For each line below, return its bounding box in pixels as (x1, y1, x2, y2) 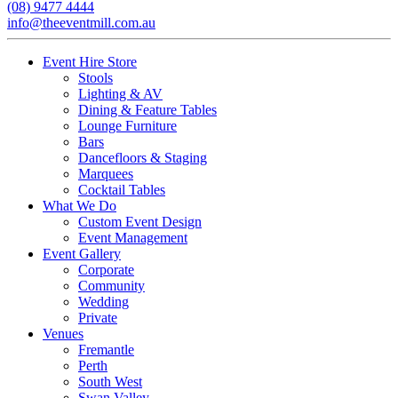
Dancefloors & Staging (78, 150, 207, 166)
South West (78, 374, 142, 390)
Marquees (78, 166, 133, 182)
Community (78, 278, 145, 294)
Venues (43, 326, 84, 342)
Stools (78, 70, 113, 86)
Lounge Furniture (78, 118, 177, 134)
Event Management (78, 230, 187, 246)
